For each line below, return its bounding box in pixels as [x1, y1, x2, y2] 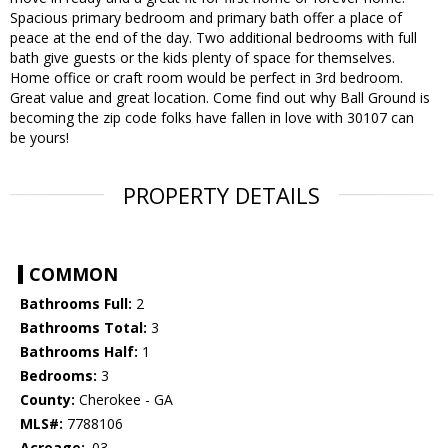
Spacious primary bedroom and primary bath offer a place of [10, 8, 402, 28]
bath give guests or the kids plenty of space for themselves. [10, 48, 395, 68]
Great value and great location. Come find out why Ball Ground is [10, 88, 430, 108]
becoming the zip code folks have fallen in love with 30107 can [10, 108, 414, 128]
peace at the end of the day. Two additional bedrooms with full [10, 28, 417, 48]
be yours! [10, 128, 69, 148]
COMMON [29, 262, 118, 287]
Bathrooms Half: [20, 342, 138, 362]
